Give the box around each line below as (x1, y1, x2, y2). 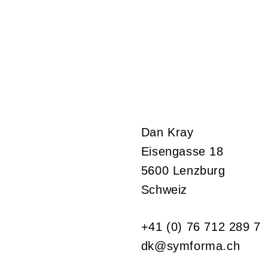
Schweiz (141, 182, 188, 196)
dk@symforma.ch (141, 239, 240, 252)
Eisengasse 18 (141, 144, 224, 158)
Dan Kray (141, 125, 194, 139)
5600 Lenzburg (141, 163, 226, 177)
